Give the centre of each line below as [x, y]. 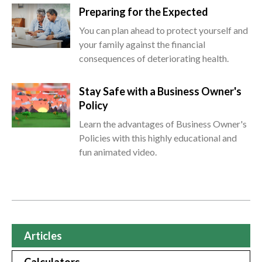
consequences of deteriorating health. [154, 58]
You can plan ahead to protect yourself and [163, 30]
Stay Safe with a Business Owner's [160, 92]
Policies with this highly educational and [158, 138]
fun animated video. [118, 152]
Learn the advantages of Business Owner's [163, 124]
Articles [43, 236]
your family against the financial [142, 44]
